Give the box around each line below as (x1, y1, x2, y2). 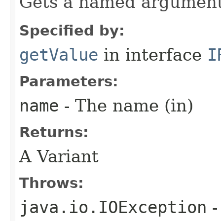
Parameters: (19, 73, 118, 90)
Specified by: (19, 22, 125, 39)
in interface (98, 44, 207, 65)
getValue (19, 44, 98, 65)
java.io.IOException (19, 197, 207, 217)
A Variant (19, 146, 99, 166)
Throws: (19, 174, 84, 191)
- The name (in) (59, 95, 193, 115)
